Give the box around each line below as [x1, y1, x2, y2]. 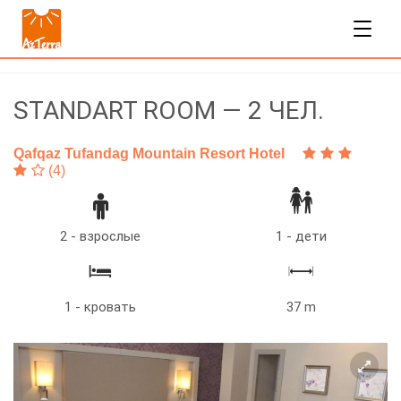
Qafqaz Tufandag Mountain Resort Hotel [13, 146, 285, 161]
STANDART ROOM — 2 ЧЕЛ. [13, 96, 324, 125]
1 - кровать [64, 299, 136, 315]
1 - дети [275, 228, 327, 244]
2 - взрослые [60, 228, 141, 244]
